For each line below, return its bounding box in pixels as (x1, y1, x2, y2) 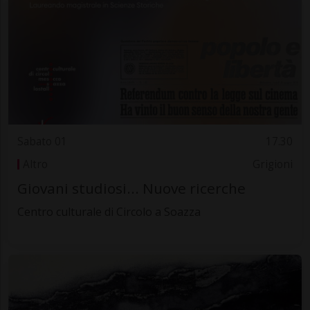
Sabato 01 (17, 134, 67, 149)
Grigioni (253, 156, 293, 172)
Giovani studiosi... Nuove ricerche (17, 179, 246, 199)
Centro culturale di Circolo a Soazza (17, 204, 201, 220)
